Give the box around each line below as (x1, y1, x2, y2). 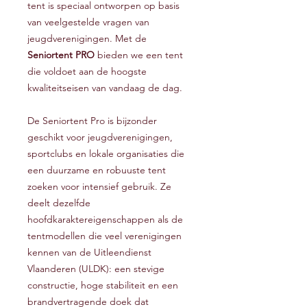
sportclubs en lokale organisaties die (27, 147, 184, 160)
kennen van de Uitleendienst (27, 246, 151, 259)
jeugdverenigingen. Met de (27, 32, 147, 45)
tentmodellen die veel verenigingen (27, 230, 182, 243)
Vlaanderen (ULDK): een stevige (27, 262, 164, 275)
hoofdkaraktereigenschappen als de (27, 213, 183, 226)
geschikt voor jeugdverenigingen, (27, 131, 173, 144)
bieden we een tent (95, 49, 183, 62)
